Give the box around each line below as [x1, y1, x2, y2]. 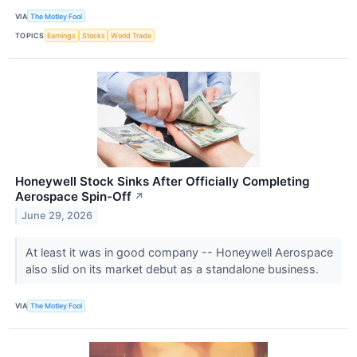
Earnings [47, 31, 76, 40]
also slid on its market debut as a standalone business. [25, 261, 322, 276]
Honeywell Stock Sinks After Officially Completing [15, 173, 310, 189]
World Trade [111, 31, 152, 40]
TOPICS [15, 31, 45, 40]
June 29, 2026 [22, 210, 93, 222]
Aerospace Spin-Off [15, 188, 131, 204]
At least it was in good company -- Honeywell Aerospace [25, 245, 333, 259]
